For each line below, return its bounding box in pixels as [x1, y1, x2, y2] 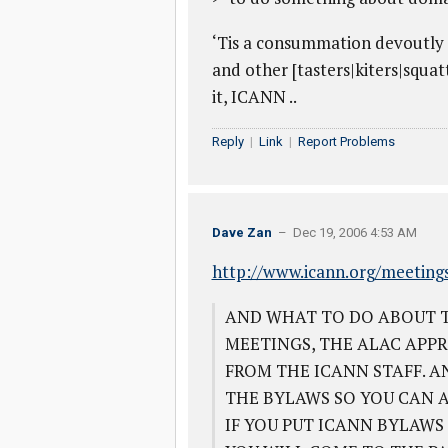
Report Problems [297, 134, 395, 149]
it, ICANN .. [211, 85, 297, 108]
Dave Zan [211, 225, 272, 240]
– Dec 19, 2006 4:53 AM [271, 225, 417, 240]
